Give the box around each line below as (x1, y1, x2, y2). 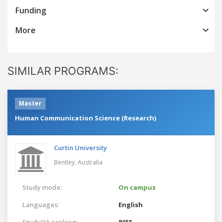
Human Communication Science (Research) (15, 113, 156, 122)
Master (19, 99, 42, 108)
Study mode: (22, 182, 62, 192)
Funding (15, 4, 46, 16)
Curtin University (54, 143, 107, 152)
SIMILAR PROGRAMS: (7, 64, 118, 77)
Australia (78, 158, 103, 166)
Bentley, (54, 158, 78, 166)
